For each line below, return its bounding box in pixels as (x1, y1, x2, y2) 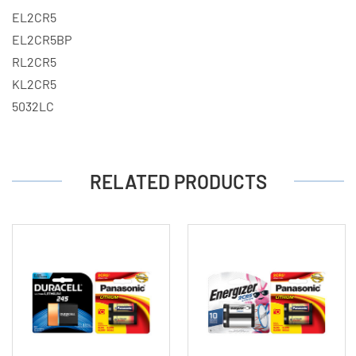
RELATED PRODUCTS (89, 169, 267, 193)
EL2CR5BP (12, 32, 72, 48)
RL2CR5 (12, 54, 56, 70)
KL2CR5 (12, 76, 56, 92)
